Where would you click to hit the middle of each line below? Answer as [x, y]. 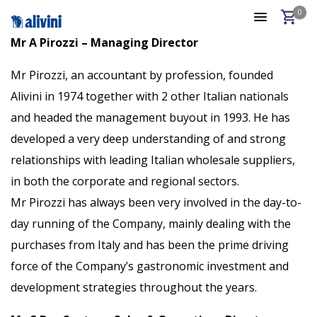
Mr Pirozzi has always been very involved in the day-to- [156, 202]
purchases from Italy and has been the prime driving [150, 245]
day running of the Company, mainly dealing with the [151, 224]
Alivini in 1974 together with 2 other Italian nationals [150, 96]
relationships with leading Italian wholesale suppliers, [153, 160]
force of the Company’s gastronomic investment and [150, 266]
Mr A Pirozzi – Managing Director [104, 42]
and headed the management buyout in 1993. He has [150, 117]
